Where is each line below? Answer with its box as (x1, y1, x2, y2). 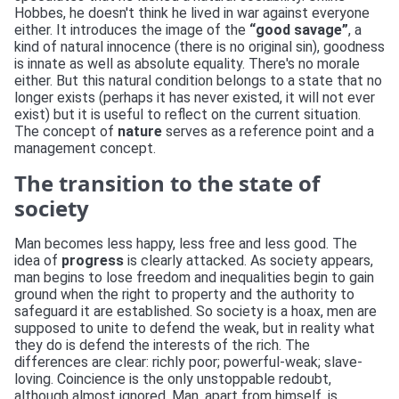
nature (118, 123, 162, 140)
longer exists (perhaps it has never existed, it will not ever (14, 89, 375, 106)
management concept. (14, 140, 156, 157)
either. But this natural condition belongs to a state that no (14, 72, 382, 89)
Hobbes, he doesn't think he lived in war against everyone (14, 4, 370, 21)
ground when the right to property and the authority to (14, 286, 354, 303)
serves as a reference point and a (162, 123, 374, 140)
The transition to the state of (14, 168, 320, 198)
